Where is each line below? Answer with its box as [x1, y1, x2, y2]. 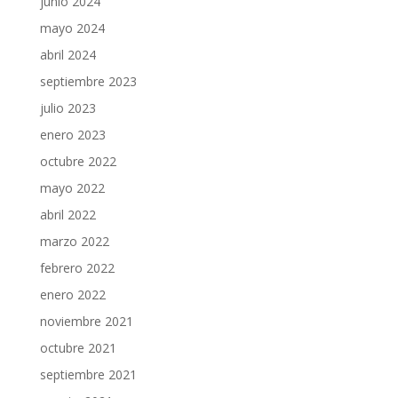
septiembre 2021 [39, 365, 137, 383]
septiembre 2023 [39, 72, 137, 90]
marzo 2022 [39, 232, 109, 250]
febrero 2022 [39, 259, 115, 276]
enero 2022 [39, 285, 106, 303]
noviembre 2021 [39, 312, 133, 330]
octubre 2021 [39, 338, 116, 356]
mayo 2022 [39, 179, 105, 196]
